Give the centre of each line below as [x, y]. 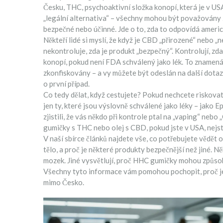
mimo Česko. [64, 182]
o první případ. [66, 83]
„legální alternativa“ [76, 18]
